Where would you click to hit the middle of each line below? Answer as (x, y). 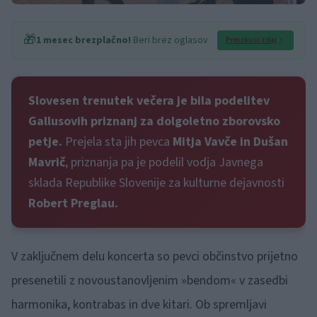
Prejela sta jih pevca (116, 142)
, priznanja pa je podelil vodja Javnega (164, 163)
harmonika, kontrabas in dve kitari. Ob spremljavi (139, 305)
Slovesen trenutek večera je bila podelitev (149, 101)
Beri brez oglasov (169, 41)
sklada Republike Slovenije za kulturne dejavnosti (156, 183)
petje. (45, 142)
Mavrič (47, 163)
